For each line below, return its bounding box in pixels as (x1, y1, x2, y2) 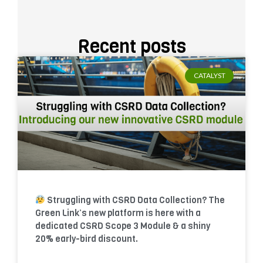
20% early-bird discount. (35, 232, 138, 245)
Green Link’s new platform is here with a (35, 207, 201, 219)
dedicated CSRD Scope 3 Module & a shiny (35, 220, 210, 232)
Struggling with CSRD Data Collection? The (45, 194, 225, 206)
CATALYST (193, 70, 225, 80)
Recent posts (77, 33, 186, 59)
